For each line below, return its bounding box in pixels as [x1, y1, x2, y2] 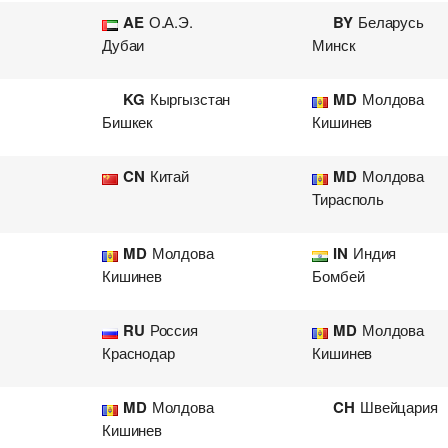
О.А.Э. [148, 11, 193, 32]
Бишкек [102, 111, 154, 132]
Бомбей [312, 265, 365, 286]
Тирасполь [312, 188, 384, 209]
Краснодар [102, 342, 175, 363]
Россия [149, 319, 198, 340]
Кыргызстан [149, 88, 231, 109]
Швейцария [360, 396, 438, 417]
